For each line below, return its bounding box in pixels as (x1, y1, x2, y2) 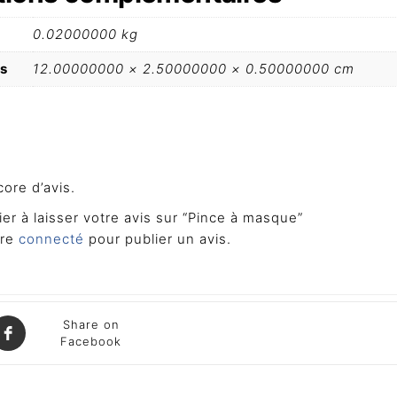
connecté (18, 230, 84, 247)
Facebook (60, 333, 122, 348)
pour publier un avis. (83, 230, 231, 247)
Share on (62, 316, 120, 331)
